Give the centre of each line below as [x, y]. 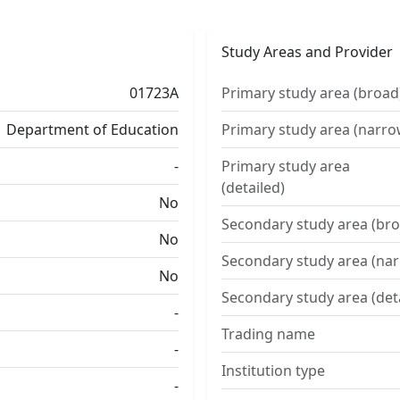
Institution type [273, 371]
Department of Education [92, 129]
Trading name [268, 334]
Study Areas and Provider [307, 52]
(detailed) [253, 187]
